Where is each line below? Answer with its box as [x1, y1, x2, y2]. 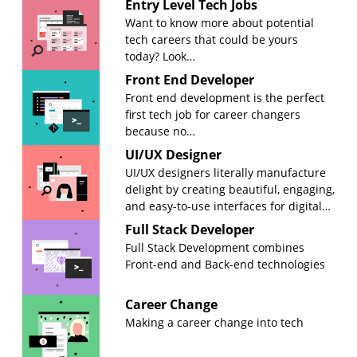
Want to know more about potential [125, 14, 314, 30]
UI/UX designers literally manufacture [125, 164, 326, 180]
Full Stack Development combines [125, 239, 304, 255]
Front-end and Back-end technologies [125, 256, 325, 272]
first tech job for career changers [125, 106, 300, 122]
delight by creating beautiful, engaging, [125, 181, 335, 197]
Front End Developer [125, 70, 254, 88]
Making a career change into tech [125, 314, 304, 330]
